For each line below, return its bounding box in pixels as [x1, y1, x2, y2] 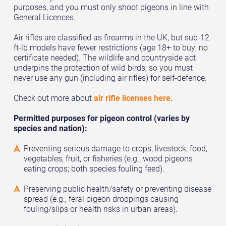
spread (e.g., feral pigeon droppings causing [23, 194, 179, 204]
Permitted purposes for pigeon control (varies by [13, 113, 190, 124]
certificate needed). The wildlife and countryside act [13, 52, 196, 63]
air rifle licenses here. [93, 93, 173, 103]
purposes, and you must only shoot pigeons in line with [13, 2, 209, 13]
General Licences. [13, 12, 76, 23]
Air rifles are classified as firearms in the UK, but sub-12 [13, 32, 209, 43]
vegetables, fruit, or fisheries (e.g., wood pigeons [23, 153, 193, 164]
